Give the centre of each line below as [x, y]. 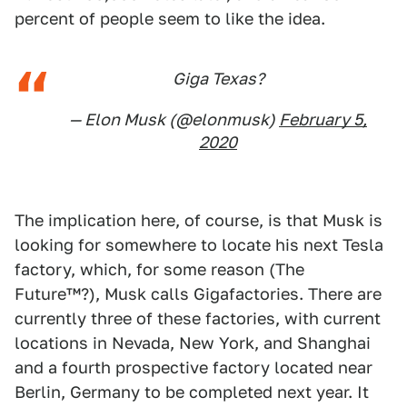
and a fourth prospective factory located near [194, 368]
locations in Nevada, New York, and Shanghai [193, 343]
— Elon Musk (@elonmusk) [174, 120]
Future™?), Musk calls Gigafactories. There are [198, 294]
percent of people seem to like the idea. [170, 19]
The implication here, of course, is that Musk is [199, 221]
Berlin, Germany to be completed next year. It [192, 392]
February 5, [323, 120]
